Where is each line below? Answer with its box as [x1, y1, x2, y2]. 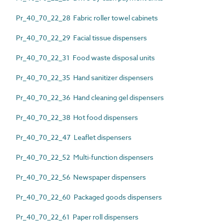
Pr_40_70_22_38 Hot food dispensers [16, 112, 138, 122]
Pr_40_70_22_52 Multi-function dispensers [16, 152, 153, 162]
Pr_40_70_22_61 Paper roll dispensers [16, 212, 138, 222]
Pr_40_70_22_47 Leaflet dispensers [16, 132, 131, 142]
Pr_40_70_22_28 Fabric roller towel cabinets [16, 12, 158, 22]
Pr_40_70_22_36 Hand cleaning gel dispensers [16, 92, 164, 102]
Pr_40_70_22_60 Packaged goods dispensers [16, 192, 162, 202]
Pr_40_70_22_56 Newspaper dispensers [16, 172, 146, 182]
